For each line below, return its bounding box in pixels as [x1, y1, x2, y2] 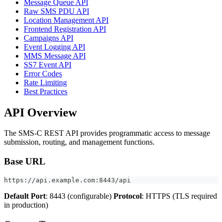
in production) [4, 200, 48, 209]
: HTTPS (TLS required [142, 191, 217, 200]
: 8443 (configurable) [46, 191, 113, 200]
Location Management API [24, 15, 109, 24]
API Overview [4, 106, 77, 119]
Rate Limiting [24, 78, 67, 87]
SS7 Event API [24, 60, 71, 69]
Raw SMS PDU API [24, 6, 89, 15]
